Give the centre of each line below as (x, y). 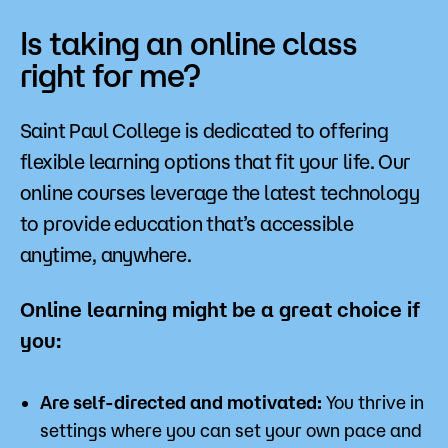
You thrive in (373, 402)
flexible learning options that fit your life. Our (215, 162)
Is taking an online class (189, 43)
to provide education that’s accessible (187, 224)
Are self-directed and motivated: (181, 402)
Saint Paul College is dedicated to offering (204, 131)
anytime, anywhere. (106, 255)
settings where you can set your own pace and (231, 430)
